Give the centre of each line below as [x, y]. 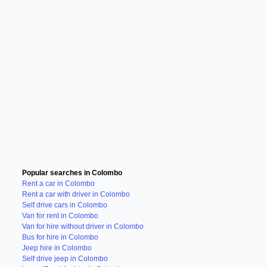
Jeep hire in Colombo [57, 248]
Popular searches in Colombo [72, 173]
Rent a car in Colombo [58, 184]
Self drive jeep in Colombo [65, 259]
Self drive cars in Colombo [64, 205]
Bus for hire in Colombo [60, 237]
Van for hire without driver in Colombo [83, 226]
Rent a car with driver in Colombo [76, 194]
